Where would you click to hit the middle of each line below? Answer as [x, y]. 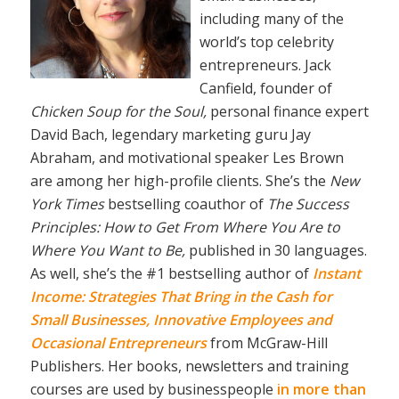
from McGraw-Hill [269, 343]
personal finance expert [287, 112]
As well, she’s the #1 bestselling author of [171, 274]
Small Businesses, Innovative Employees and [181, 320]
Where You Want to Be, [109, 251]
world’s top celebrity [266, 42]
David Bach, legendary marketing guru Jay [170, 135]
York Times [67, 204]
